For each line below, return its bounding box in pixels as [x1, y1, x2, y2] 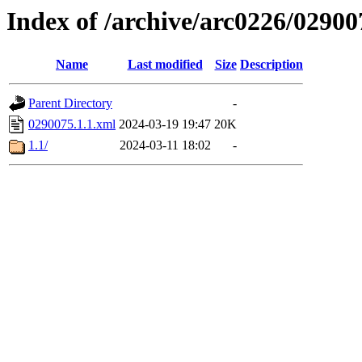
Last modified [127, 57, 203, 72]
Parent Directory [28, 96, 112, 111]
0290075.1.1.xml [28, 117, 116, 132]
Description [240, 57, 303, 72]
